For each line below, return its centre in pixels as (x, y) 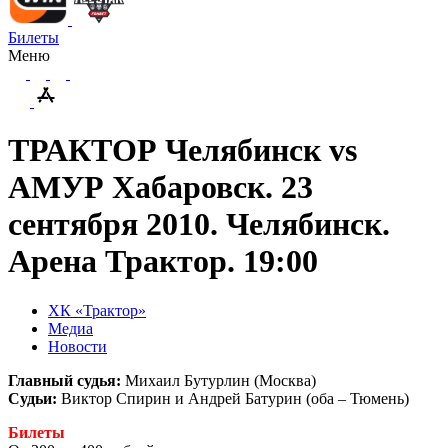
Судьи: (32, 398)
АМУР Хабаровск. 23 (160, 187)
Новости (77, 346)
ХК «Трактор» (97, 310)
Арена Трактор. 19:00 (163, 261)
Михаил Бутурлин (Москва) (218, 380)
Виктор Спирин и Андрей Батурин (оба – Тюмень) (233, 398)
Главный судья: (64, 380)
